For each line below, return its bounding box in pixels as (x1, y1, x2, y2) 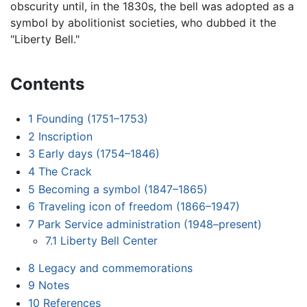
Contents (10, 74, 84, 95)
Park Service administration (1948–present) (37, 217, 262, 231)
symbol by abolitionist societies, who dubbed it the (10, 16, 276, 30)
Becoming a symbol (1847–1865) (38, 182, 208, 196)
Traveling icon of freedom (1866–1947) (38, 199, 240, 214)
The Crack (38, 164, 92, 178)
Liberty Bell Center (60, 233, 158, 247)
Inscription (38, 129, 93, 143)
